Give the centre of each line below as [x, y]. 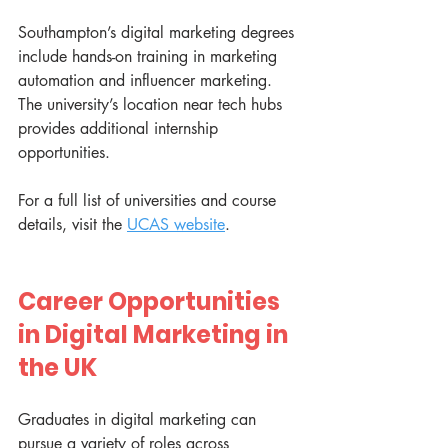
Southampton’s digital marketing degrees [158, 33]
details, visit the [72, 225]
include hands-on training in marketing [150, 57]
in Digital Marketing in [155, 335]
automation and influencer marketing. [147, 81]
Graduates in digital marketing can [139, 420]
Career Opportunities [151, 302]
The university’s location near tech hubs [152, 105]
